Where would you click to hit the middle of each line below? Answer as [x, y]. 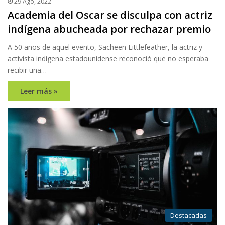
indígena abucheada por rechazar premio [109, 29]
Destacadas [189, 216]
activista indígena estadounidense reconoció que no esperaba [108, 59]
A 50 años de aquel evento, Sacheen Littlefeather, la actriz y [105, 47]
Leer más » [39, 91]
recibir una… [27, 70]
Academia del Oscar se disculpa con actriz [110, 15]
